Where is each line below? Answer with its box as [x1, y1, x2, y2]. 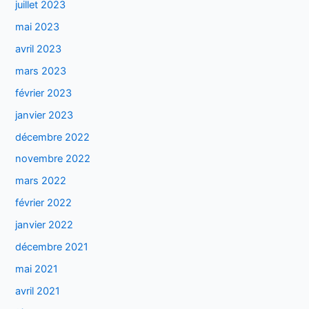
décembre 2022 [15, 130, 90, 143]
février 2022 [15, 197, 72, 210]
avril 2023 [15, 42, 62, 55]
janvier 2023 [15, 108, 74, 121]
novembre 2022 [15, 152, 91, 166]
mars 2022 [15, 175, 67, 188]
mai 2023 [15, 20, 60, 33]
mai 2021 [15, 263, 59, 276]
